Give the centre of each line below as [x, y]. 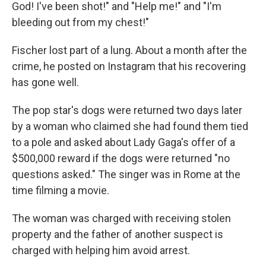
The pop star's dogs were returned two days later [127, 110]
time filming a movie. [61, 191]
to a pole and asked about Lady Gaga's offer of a [123, 142]
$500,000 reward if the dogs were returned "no [121, 159]
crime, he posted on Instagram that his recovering [129, 66]
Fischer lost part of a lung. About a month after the [129, 50]
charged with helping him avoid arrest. [101, 251]
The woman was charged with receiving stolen [121, 218]
